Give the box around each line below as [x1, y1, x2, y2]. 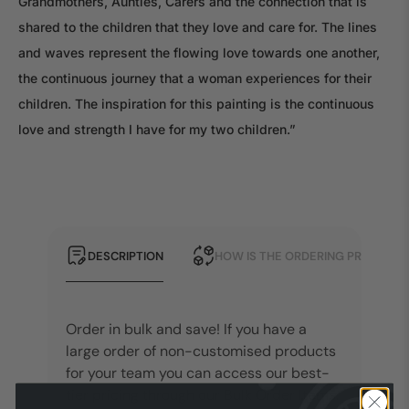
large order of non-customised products [66, 341, 336, 362]
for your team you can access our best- [66, 363, 330, 383]
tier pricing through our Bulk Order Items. [66, 385, 339, 405]
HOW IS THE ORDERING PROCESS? [215, 247, 407, 264]
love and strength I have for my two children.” [18, 121, 296, 138]
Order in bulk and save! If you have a [66, 320, 307, 340]
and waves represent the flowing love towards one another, [18, 45, 380, 61]
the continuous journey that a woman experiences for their [18, 70, 372, 87]
